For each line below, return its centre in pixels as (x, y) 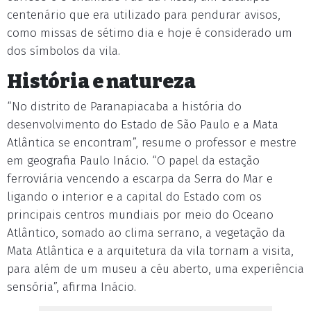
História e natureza (101, 82)
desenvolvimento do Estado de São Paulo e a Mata (143, 125)
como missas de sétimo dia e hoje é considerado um (150, 33)
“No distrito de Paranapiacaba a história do (124, 107)
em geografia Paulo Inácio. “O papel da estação (133, 161)
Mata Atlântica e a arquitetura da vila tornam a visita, (150, 251)
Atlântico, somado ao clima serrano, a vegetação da (146, 233)
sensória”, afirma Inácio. (72, 287)
